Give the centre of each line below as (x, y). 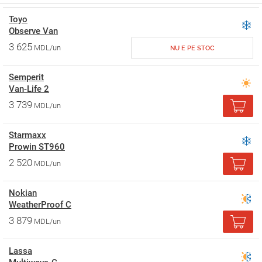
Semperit (26, 77)
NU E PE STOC (192, 48)
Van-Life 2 (29, 89)
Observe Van (33, 31)
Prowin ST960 (37, 147)
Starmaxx (27, 135)
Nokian (23, 193)
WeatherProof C (40, 205)
